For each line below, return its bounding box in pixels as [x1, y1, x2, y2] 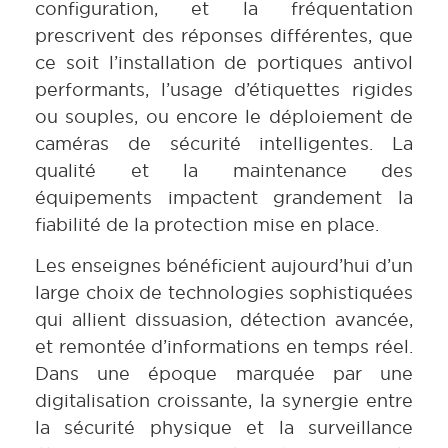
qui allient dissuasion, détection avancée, [35, 308, 413, 332]
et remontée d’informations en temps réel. [35, 335, 413, 359]
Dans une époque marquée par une [35, 362, 413, 386]
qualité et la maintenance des [35, 159, 413, 183]
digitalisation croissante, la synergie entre [35, 389, 413, 413]
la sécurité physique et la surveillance [35, 416, 413, 440]
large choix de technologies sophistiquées [35, 281, 413, 305]
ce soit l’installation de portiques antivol [35, 51, 413, 75]
